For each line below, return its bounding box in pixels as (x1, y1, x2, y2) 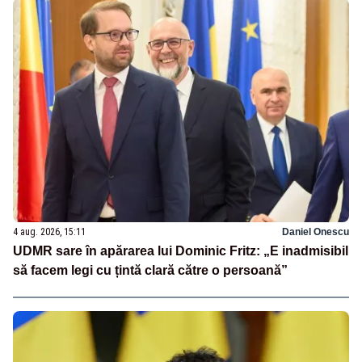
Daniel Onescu (282, 225, 349, 238)
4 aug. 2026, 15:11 (13, 225, 86, 238)
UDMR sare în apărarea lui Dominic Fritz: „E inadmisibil (13, 243, 348, 258)
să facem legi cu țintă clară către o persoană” (13, 263, 288, 277)
